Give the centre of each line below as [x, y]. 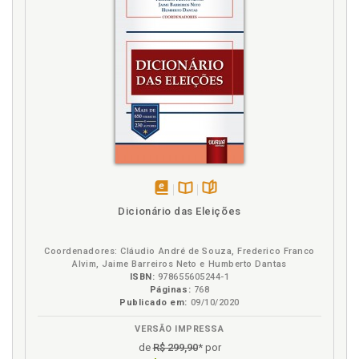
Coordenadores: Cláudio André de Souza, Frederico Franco [179, 251]
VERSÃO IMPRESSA [179, 329]
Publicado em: [154, 303]
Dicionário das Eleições [179, 211]
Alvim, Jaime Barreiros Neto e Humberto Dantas [179, 264]
